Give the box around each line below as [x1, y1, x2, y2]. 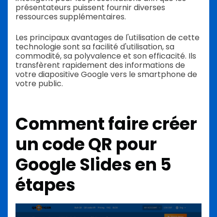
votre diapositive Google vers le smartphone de [15, 68, 197, 80]
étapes [15, 172, 76, 197]
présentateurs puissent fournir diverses [15, 1, 165, 13]
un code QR [15, 132, 116, 156]
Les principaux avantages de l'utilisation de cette [15, 31, 200, 43]
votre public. [15, 77, 63, 89]
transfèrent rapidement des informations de [15, 59, 185, 71]
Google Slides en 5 [15, 152, 171, 176]
